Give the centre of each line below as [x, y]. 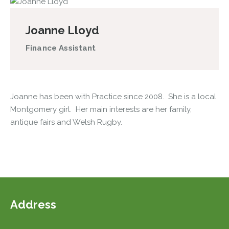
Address [33, 204]
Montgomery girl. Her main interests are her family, [101, 109]
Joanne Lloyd [62, 30]
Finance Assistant [61, 48]
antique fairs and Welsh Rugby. [66, 122]
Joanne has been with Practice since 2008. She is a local [113, 97]
